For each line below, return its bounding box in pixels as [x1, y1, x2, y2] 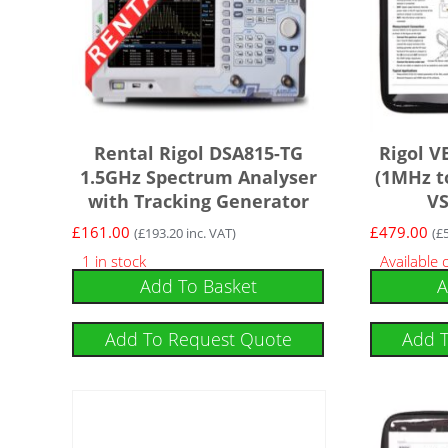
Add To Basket [139, 273, 257, 298]
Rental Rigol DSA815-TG [93, 141, 303, 165]
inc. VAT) [183, 224, 237, 242]
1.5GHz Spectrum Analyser [79, 165, 317, 189]
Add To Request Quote [104, 326, 292, 351]
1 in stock [82, 250, 147, 271]
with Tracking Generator [87, 189, 309, 213]
